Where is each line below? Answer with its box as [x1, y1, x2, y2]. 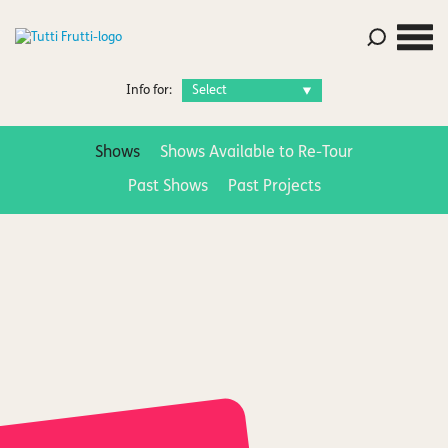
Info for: [126, 84, 172, 97]
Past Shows [127, 179, 208, 195]
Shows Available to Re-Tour [160, 145, 353, 161]
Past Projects [227, 179, 321, 195]
